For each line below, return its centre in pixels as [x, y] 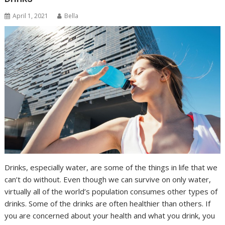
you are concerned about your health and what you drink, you [110, 216]
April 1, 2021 [31, 16]
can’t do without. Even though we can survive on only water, [108, 180]
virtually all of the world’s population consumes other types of [111, 192]
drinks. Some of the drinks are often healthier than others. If [108, 204]
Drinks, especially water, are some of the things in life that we [111, 167]
